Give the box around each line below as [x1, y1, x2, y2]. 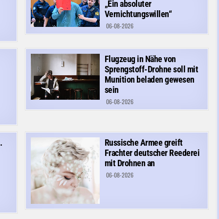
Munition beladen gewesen [104, 74, 195, 85]
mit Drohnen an [104, 157, 155, 168]
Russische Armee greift [104, 137, 183, 148]
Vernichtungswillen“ [104, 8, 172, 19]
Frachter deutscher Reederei [104, 147, 200, 158]
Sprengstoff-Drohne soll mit [104, 64, 198, 74]
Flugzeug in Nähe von [104, 53, 176, 64]
